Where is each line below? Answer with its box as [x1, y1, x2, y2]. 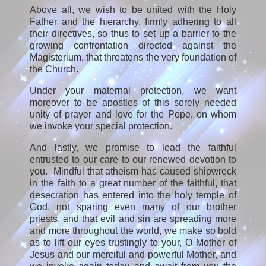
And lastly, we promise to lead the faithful [30, 142, 236, 153]
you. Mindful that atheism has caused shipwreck [30, 166, 236, 177]
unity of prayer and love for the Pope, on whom [30, 109, 236, 120]
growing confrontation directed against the [30, 40, 236, 51]
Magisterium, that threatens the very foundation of [30, 52, 236, 63]
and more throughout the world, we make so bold [30, 226, 236, 236]
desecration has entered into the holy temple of [30, 190, 236, 201]
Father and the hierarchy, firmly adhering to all [30, 17, 236, 27]
